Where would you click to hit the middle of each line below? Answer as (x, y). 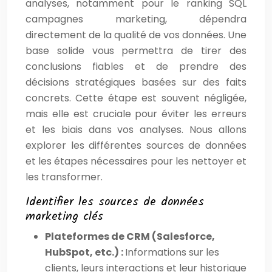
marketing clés (64, 216)
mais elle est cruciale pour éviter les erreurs (136, 114)
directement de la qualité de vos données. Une (136, 35)
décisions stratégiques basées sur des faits (136, 82)
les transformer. (64, 177)
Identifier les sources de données (115, 202)
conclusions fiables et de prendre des (136, 66)
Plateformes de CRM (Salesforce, (130, 236)
